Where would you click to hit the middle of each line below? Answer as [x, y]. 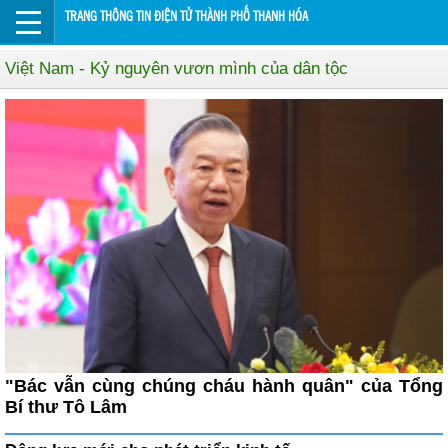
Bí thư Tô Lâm [66, 406]
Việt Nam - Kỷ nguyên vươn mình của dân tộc [176, 68]
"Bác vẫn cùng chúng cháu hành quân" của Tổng [224, 385]
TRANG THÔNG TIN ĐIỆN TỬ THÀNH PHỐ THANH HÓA [186, 17]
